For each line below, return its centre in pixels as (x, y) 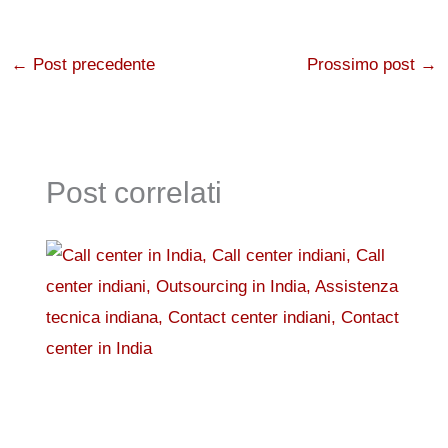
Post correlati (133, 192)
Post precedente (92, 64)
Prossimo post (363, 64)
